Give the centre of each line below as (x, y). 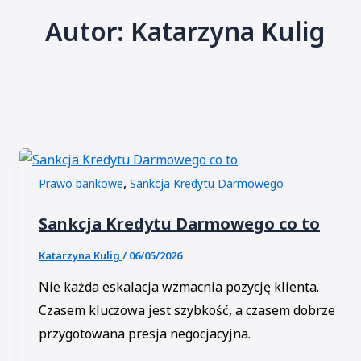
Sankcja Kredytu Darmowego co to (179, 223)
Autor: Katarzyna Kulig (185, 31)
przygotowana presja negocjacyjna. (145, 333)
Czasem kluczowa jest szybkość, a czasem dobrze (187, 310)
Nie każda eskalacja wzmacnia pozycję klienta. (179, 286)
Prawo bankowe (81, 184)
